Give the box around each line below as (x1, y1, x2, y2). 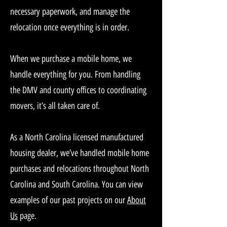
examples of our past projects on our (10, 195, 127, 206)
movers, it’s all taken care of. (10, 100, 100, 111)
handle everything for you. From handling (10, 69, 140, 80)
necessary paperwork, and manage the (10, 6, 130, 17)
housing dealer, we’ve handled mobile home (10, 147, 149, 159)
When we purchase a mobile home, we (10, 53, 132, 64)
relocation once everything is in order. (10, 22, 129, 33)
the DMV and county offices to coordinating (10, 85, 146, 96)
